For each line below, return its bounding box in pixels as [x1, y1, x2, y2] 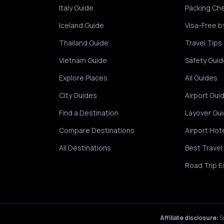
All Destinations [59, 143, 111, 152]
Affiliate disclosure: [160, 213, 218, 222]
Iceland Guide [59, 20, 104, 30]
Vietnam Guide [59, 55, 107, 65]
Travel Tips [184, 38, 222, 47]
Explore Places [59, 73, 108, 82]
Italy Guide [59, 3, 94, 12]
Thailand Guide [59, 38, 109, 47]
